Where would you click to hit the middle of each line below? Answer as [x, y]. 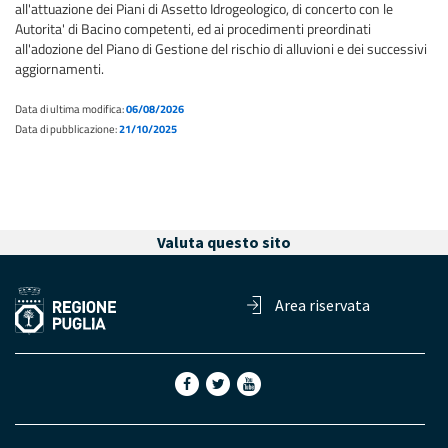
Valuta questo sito [224, 242]
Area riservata [322, 305]
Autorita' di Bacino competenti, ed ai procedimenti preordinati [193, 28]
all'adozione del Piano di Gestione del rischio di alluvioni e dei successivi [221, 48]
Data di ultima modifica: [70, 108]
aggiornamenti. [59, 68]
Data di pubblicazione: [67, 128]
